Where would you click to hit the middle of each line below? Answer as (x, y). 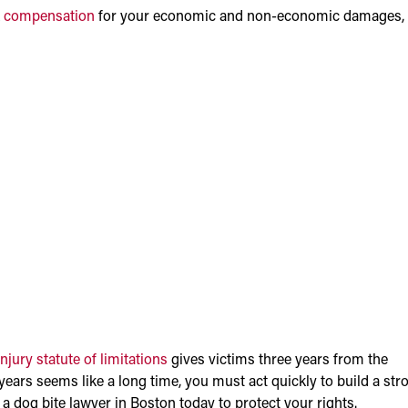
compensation (49, 18)
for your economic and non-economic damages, (250, 18)
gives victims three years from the (278, 360)
